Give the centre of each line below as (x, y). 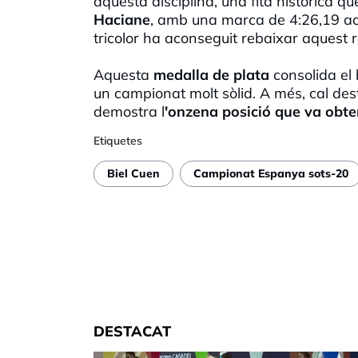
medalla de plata (211, 74)
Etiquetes (118, 140)
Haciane (122, 19)
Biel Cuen (133, 174)
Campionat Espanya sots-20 (271, 174)
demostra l (129, 111)
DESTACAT (132, 331)
